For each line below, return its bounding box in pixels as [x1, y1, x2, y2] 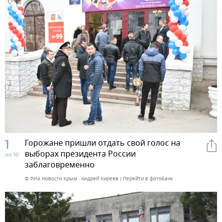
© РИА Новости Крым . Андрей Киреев [25, 175, 118, 183]
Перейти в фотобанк [123, 175, 173, 183]
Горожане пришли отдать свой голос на [25, 137, 180, 150]
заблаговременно [25, 159, 95, 171]
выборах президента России [25, 148, 136, 161]
